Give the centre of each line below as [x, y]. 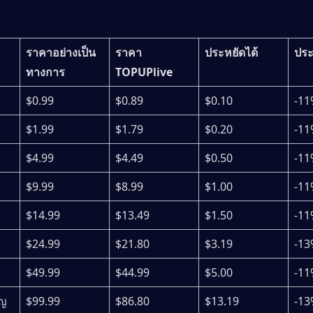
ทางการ [45, 72]
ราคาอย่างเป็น [61, 52]
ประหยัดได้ [231, 52]
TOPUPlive [144, 72]
